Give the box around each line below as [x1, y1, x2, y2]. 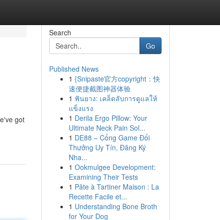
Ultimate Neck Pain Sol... [68, 123, 145, 133]
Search [49, 27, 71, 37]
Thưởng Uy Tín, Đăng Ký [68, 142, 146, 152]
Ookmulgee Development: [74, 162, 156, 172]
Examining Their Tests [68, 172, 138, 182]
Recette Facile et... [68, 192, 127, 201]
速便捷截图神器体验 [68, 83, 131, 93]
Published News [49, 64, 99, 74]
